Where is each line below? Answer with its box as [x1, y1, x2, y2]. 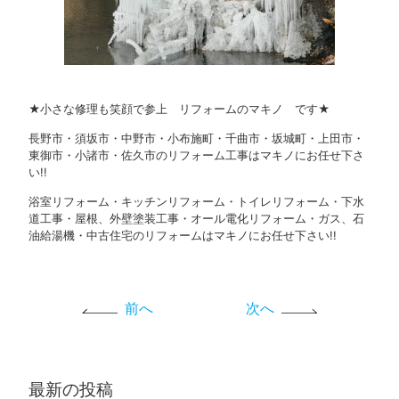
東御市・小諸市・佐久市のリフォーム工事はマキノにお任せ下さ [28, 149, 365, 163]
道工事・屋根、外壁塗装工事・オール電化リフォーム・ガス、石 [28, 212, 365, 226]
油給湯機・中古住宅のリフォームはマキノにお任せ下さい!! [28, 229, 338, 243]
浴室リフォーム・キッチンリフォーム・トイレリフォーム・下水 [28, 195, 365, 209]
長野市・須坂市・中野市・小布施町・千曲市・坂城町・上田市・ [28, 132, 365, 146]
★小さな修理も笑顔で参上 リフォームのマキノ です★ [28, 102, 330, 116]
